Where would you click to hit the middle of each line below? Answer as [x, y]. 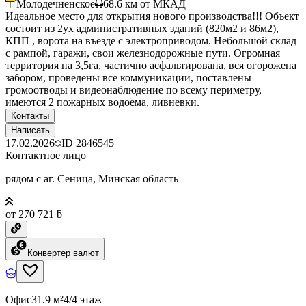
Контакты [30, 115]
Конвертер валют [63, 253]
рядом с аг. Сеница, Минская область [92, 178]
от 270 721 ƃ [34, 214]
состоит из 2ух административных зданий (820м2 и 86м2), [142, 28]
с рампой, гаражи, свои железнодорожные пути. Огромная [143, 53]
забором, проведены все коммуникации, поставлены [128, 77]
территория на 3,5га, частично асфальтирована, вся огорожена [151, 65]
